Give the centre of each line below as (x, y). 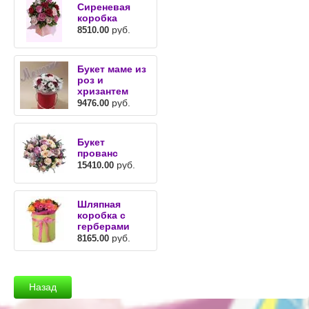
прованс (98, 153)
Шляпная (99, 204)
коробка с (101, 215)
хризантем (103, 91)
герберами (103, 226)
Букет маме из (112, 69)
